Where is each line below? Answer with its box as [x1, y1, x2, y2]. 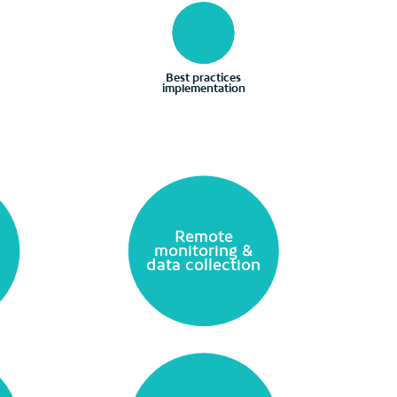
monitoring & [153, 242, 253, 261]
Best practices [166, 71, 242, 84]
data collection [146, 256, 261, 275]
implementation [161, 82, 245, 95]
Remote [174, 228, 233, 246]
